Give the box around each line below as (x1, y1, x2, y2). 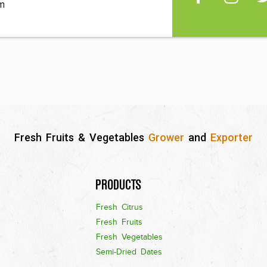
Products (96, 176, 142, 193)
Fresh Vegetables (96, 232, 163, 242)
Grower (148, 131, 184, 144)
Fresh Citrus (96, 202, 143, 212)
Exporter (210, 131, 253, 144)
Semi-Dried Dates (96, 247, 162, 257)
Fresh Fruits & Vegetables (14, 131, 148, 144)
